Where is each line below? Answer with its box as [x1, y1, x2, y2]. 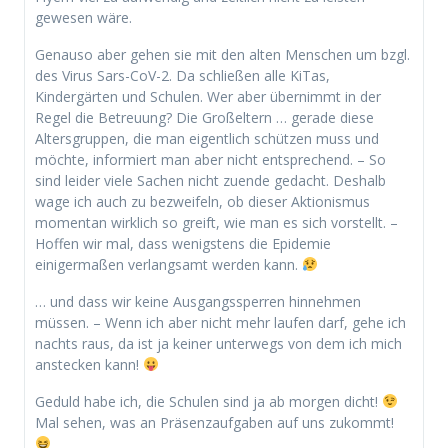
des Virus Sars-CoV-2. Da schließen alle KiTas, [35, 65, 330, 85]
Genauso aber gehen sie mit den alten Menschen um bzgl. [35, 44, 410, 64]
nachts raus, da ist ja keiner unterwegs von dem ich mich [35, 333, 402, 353]
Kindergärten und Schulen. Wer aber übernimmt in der [35, 86, 381, 106]
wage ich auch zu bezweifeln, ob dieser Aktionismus [35, 191, 370, 211]
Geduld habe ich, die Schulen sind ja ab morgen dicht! [35, 391, 382, 411]
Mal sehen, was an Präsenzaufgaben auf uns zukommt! [35, 412, 394, 432]
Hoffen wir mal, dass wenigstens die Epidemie [35, 233, 331, 253]
